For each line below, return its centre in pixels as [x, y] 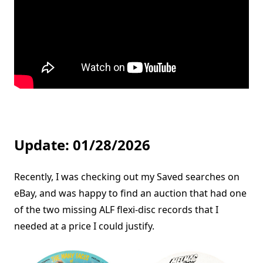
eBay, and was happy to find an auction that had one [130, 193]
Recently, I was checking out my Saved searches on [127, 176]
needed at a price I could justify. [84, 226]
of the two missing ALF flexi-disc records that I [116, 209]
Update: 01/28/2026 [82, 144]
